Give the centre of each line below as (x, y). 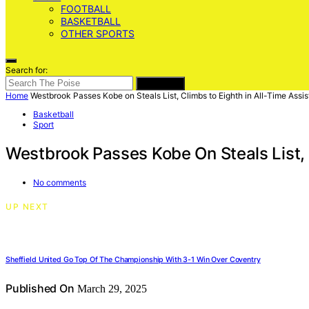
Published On (40, 288)
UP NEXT (27, 206)
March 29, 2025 (110, 288)
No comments (60, 182)
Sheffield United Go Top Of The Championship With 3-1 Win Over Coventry (133, 259)
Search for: (27, 70)
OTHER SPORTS (98, 33)
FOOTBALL (86, 9)
